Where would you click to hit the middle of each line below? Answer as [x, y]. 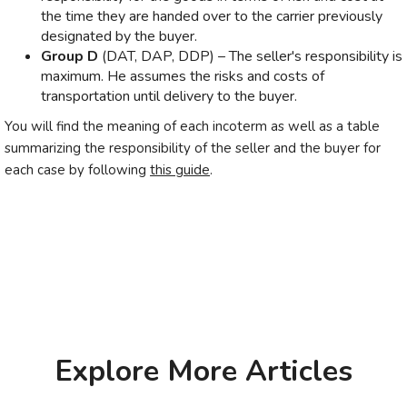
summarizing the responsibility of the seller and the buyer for [193, 148]
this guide [180, 170]
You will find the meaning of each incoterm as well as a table [192, 126]
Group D [69, 56]
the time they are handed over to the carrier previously [212, 16]
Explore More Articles [203, 371]
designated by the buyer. [119, 36]
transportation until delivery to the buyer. [169, 96]
